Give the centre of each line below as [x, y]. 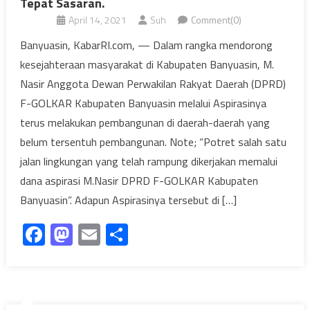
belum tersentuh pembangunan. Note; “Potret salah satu [153, 142]
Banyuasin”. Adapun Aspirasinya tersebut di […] [128, 200]
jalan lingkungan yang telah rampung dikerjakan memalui [148, 161]
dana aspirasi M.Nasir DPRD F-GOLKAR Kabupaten [139, 180]
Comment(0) [216, 19]
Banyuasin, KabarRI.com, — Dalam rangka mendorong [146, 45]
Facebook [89, 234]
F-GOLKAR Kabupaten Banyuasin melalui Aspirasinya [143, 103]
